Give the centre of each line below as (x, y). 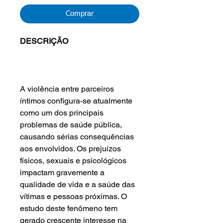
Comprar (80, 14)
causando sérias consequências (77, 137)
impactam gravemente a (62, 172)
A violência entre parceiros (67, 89)
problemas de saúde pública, (71, 125)
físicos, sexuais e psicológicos (73, 161)
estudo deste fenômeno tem (69, 208)
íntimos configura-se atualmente (76, 101)
